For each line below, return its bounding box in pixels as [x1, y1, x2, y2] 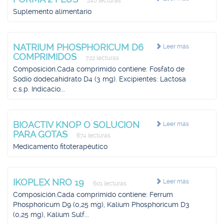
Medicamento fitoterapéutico [13, 142, 107, 150]
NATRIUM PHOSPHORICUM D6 [13, 42, 143, 52]
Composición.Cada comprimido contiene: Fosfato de [13, 65, 184, 73]
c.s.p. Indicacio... [13, 85, 65, 93]
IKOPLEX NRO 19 [13, 177, 86, 187]
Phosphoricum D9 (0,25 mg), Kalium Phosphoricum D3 [13, 200, 189, 208]
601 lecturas [91, 180, 126, 187]
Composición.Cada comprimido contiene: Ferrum [13, 190, 173, 198]
